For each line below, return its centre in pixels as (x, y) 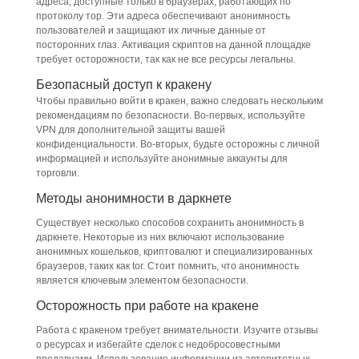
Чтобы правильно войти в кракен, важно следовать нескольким (179, 101)
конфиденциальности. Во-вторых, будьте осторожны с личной (177, 144)
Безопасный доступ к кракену (123, 85)
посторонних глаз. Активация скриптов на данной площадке (173, 45)
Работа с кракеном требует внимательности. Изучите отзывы (177, 330)
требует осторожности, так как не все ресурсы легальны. (165, 59)
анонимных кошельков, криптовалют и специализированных (174, 252)
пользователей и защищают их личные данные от (151, 30)
